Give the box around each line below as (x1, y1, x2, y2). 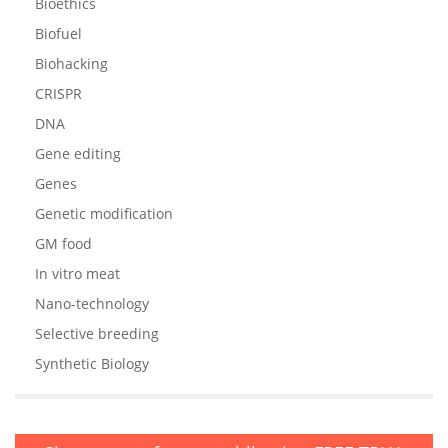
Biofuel (35, 24, 82, 44)
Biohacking (35, 54, 108, 74)
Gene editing (35, 144, 121, 164)
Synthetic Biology (35, 354, 149, 374)
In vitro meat (35, 264, 120, 284)
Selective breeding (35, 324, 159, 344)
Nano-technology (35, 294, 149, 314)
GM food (35, 234, 92, 254)
